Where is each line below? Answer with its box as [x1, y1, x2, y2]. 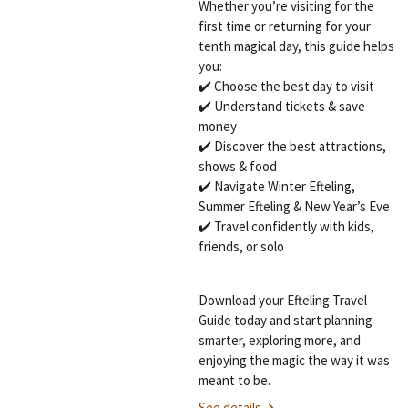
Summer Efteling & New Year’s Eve [198, 198, 390, 216]
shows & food [198, 158, 277, 176]
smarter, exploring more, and [198, 331, 361, 350]
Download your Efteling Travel [198, 291, 367, 310]
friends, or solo [198, 238, 284, 256]
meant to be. [198, 372, 270, 390]
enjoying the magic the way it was [198, 352, 390, 370]
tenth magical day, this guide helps [198, 37, 394, 56]
